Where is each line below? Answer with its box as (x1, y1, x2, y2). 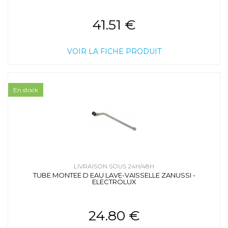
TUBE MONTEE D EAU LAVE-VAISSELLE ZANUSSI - (33, 170, 195, 179)
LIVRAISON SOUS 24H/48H (74, 162, 154, 170)
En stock (13, 85, 38, 94)
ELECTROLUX (92, 177, 136, 186)
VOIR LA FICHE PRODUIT (67, 46, 161, 56)
